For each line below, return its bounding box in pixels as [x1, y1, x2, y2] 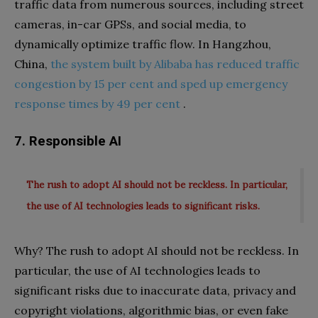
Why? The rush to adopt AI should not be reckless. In [14, 243, 299, 258]
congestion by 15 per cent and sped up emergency [14, 77, 287, 91]
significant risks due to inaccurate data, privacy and [14, 283, 296, 297]
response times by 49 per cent [14, 97, 183, 111]
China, [14, 57, 50, 71]
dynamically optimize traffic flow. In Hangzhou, [14, 37, 271, 51]
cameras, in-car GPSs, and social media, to [14, 17, 246, 31]
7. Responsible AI [14, 133, 121, 149]
